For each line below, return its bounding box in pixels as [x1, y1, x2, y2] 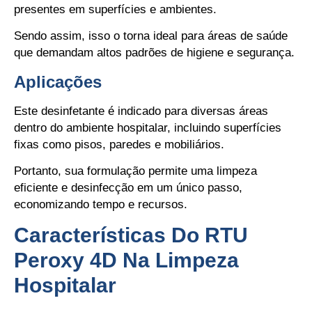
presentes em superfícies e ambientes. [14, 2, 217, 16]
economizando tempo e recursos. [14, 197, 187, 211]
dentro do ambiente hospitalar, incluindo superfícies [14, 120, 281, 134]
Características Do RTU [14, 224, 248, 247]
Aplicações [14, 72, 102, 91]
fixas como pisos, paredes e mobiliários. [14, 137, 224, 151]
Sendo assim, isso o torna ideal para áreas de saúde [14, 29, 288, 43]
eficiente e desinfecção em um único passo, [14, 180, 242, 194]
